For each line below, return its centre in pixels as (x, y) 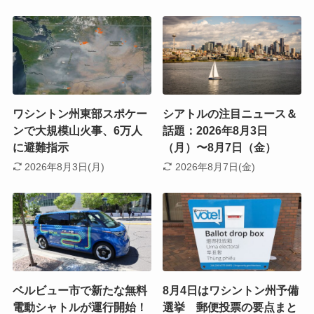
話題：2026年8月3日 (216, 130)
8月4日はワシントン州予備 (231, 290)
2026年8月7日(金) (215, 167)
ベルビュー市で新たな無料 (80, 290)
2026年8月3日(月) (65, 167)
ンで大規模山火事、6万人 (77, 130)
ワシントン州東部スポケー (80, 114)
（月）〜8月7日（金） (220, 147)
